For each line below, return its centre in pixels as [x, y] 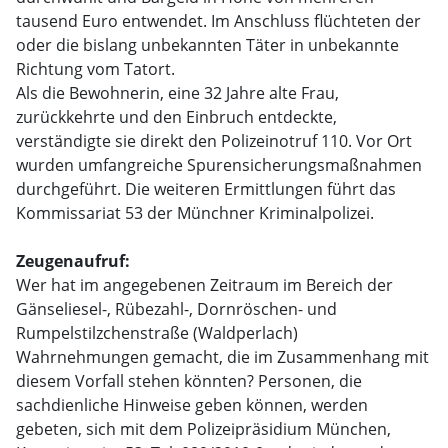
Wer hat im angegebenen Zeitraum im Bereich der [204, 285]
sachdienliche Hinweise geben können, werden [192, 405]
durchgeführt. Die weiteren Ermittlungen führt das [206, 189]
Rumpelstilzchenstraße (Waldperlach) [157, 333]
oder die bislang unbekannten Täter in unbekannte [207, 45]
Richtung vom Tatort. [95, 69]
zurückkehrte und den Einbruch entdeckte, [176, 117]
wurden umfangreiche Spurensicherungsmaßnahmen [219, 165]
